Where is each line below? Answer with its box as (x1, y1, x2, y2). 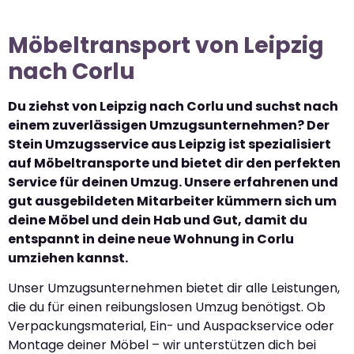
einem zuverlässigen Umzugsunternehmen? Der (8, 115, 330, 134)
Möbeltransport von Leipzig (8, 29, 324, 61)
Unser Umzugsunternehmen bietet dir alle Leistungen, (8, 279, 340, 298)
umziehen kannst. (8, 248, 128, 267)
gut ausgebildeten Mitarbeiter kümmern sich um (8, 191, 337, 210)
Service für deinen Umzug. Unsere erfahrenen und (8, 172, 338, 191)
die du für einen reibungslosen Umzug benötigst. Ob (8, 298, 326, 317)
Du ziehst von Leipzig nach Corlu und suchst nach (8, 96, 338, 115)
